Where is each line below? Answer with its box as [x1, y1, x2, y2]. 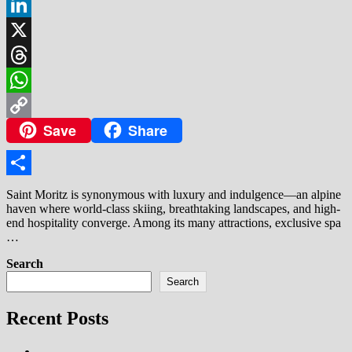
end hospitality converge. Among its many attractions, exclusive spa [6, 216, 341, 230]
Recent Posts [6, 308, 108, 329]
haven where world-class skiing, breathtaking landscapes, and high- [6, 202, 340, 216]
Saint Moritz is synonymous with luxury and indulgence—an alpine [6, 188, 341, 202]
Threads [6, 72, 46, 86]
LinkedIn [6, 22, 52, 36]
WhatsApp [6, 97, 60, 112]
